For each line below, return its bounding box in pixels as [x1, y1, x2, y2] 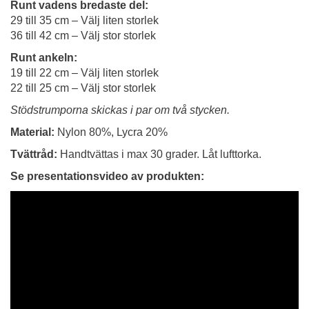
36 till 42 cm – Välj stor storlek [10, 29, 156, 41]
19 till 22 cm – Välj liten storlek [10, 66, 159, 79]
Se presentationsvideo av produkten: [10, 170, 204, 182]
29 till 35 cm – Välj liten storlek [10, 14, 159, 26]
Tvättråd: [10, 148, 57, 160]
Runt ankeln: [10, 51, 77, 63]
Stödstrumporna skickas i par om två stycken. [10, 103, 230, 116]
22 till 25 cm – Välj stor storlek [10, 81, 156, 94]
